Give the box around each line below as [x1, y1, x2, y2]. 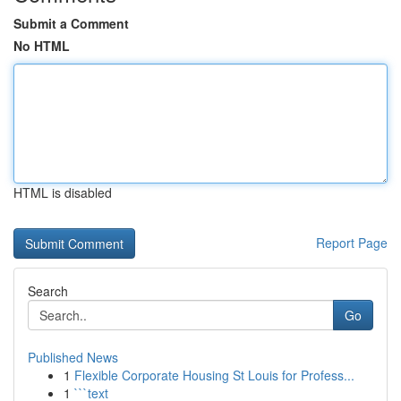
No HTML [13, 37, 70, 55]
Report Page [316, 234, 388, 252]
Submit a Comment [13, 14, 129, 32]
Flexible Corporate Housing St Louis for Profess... [74, 366, 354, 384]
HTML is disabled [13, 183, 112, 201]
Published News [28, 348, 118, 366]
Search [28, 282, 68, 300]
